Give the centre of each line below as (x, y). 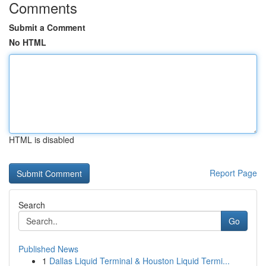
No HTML (28, 42)
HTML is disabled (42, 140)
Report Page (233, 173)
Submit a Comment (47, 27)
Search (32, 205)
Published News (48, 249)
